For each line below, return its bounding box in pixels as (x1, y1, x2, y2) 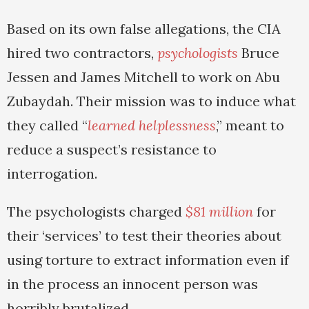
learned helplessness (88, 117, 216, 134)
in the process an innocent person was (7, 275, 258, 293)
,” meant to (216, 117, 284, 134)
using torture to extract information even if (7, 251, 289, 269)
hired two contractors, (7, 44, 157, 62)
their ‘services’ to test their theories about (7, 227, 281, 245)
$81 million (186, 203, 253, 221)
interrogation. (7, 165, 97, 183)
